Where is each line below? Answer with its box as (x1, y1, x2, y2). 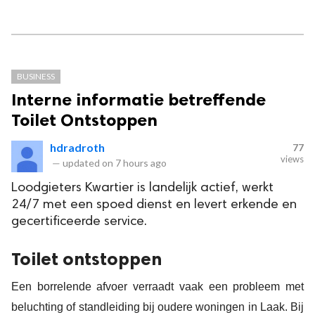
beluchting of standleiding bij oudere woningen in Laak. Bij (11, 301, 304, 314)
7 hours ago (115, 157, 167, 169)
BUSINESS (17, 71, 55, 82)
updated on (60, 157, 115, 169)
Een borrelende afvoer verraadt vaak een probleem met (11, 281, 304, 293)
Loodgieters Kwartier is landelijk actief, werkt (11, 181, 274, 195)
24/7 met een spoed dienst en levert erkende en (11, 198, 297, 212)
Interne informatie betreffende (11, 89, 266, 110)
